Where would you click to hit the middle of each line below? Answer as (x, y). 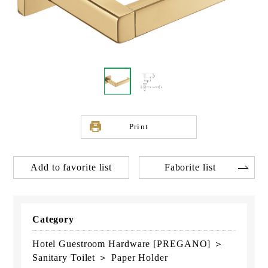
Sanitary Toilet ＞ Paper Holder (100, 257)
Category (53, 219)
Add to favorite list (71, 167)
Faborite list (190, 167)
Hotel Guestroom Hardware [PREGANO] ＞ (128, 243)
